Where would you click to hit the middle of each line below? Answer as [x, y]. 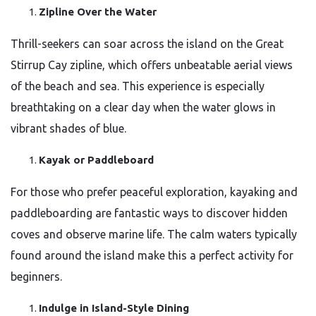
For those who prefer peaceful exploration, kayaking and [154, 192]
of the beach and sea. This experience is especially [138, 86]
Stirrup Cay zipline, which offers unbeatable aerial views [152, 65]
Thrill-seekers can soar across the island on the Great [147, 44]
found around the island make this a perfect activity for [152, 255]
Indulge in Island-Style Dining [114, 308]
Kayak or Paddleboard [96, 160]
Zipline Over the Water [98, 12]
